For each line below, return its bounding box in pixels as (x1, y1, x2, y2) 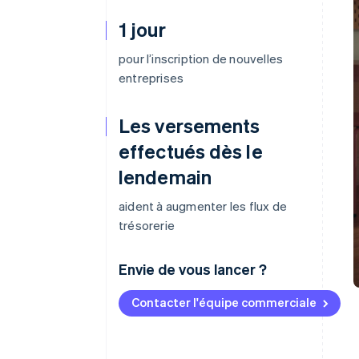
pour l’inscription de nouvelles (119, 50, 284, 67)
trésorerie (119, 217, 175, 233)
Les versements (119, 113, 260, 138)
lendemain (119, 164, 212, 189)
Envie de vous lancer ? (119, 260, 267, 278)
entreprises (119, 70, 184, 86)
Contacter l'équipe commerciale (131, 294, 317, 310)
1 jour (119, 17, 166, 42)
